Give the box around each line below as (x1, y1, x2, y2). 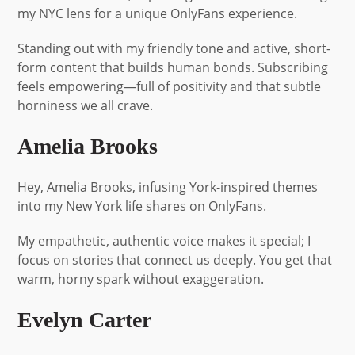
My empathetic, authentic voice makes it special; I (17, 231, 311, 250)
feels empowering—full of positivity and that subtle (17, 77, 322, 95)
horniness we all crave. (17, 96, 154, 114)
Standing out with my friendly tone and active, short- (17, 39, 331, 57)
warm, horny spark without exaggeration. (17, 269, 265, 288)
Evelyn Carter (17, 307, 152, 332)
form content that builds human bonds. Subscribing (17, 58, 329, 76)
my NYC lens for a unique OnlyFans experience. (17, 4, 298, 22)
